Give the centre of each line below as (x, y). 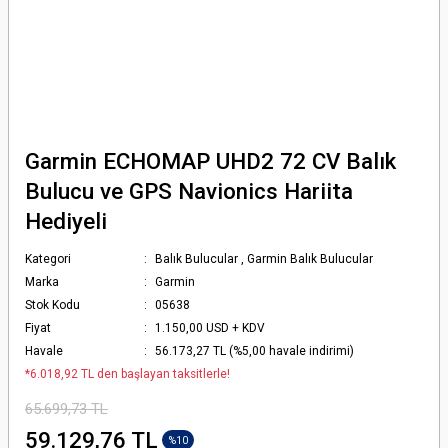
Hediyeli (66, 221)
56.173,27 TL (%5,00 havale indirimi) (255, 351)
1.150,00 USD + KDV (210, 328)
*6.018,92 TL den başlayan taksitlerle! (127, 374)
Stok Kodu (52, 305)
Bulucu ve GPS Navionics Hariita (189, 191)
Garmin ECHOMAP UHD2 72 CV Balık (210, 161)
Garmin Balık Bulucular (310, 259)
